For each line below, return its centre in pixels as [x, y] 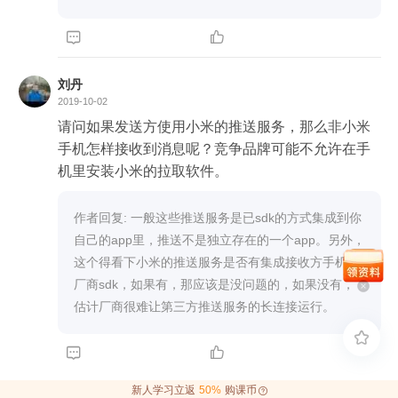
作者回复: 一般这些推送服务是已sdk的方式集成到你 [218, 217]
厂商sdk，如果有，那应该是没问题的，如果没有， [214, 284]
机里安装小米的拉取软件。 [143, 171]
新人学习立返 [163, 390]
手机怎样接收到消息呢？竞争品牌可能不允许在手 [214, 148]
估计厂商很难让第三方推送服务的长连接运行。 [204, 306]
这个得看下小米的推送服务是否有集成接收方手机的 [217, 262]
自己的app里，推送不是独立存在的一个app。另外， [219, 239]
